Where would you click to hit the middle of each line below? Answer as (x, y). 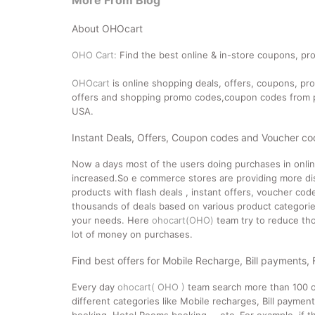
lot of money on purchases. (132, 234)
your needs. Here (112, 220)
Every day (95, 287)
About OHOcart (107, 28)
